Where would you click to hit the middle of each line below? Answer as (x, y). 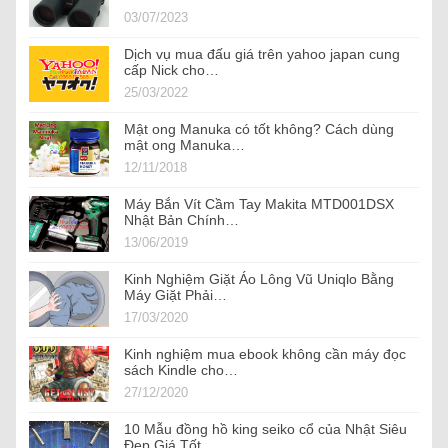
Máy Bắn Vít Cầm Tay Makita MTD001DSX (259, 204)
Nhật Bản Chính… (181, 220)
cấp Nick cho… (171, 70)
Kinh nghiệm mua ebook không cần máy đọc (265, 354)
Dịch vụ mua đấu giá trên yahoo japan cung (262, 54)
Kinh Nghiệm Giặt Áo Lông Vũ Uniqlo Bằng (259, 279)
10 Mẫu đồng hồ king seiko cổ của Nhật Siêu (265, 429)
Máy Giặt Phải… (175, 295)
